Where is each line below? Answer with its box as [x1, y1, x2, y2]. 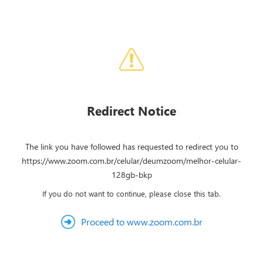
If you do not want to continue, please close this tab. [42, 188, 221, 198]
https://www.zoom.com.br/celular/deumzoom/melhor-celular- [22, 155, 241, 166]
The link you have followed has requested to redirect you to [25, 141, 238, 152]
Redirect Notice [87, 102, 176, 119]
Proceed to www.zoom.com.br [80, 215, 203, 228]
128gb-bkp [111, 169, 152, 180]
